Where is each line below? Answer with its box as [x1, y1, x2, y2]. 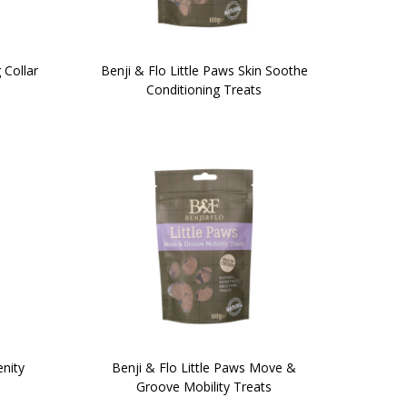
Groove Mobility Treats [136, 378, 272, 396]
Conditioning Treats [146, 80, 262, 98]
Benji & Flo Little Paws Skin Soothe [100, 61, 308, 79]
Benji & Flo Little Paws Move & [112, 359, 296, 377]
